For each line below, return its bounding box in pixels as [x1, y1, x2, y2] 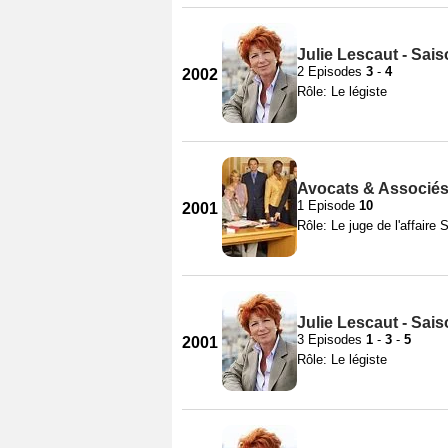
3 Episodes [297, 331, 366, 347]
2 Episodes [297, 63, 366, 79]
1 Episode [297, 197, 359, 213]
